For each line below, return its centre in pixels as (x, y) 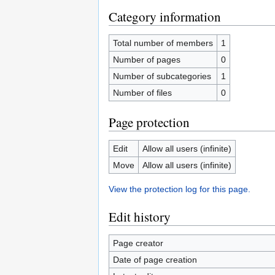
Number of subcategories (162, 76)
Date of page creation (155, 260)
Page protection (149, 122)
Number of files (142, 93)
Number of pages (146, 60)
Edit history (140, 217)
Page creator (138, 243)
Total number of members (163, 43)
